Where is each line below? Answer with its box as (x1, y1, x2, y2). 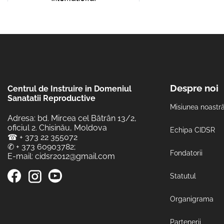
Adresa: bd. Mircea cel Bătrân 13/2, (7, 113, 136, 123)
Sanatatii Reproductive (7, 93, 95, 103)
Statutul (170, 171, 196, 180)
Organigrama (170, 194, 213, 203)
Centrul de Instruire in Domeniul (7, 83, 131, 93)
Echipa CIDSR (170, 125, 215, 134)
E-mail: (7, 151, 35, 161)
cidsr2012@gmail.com (35, 151, 115, 161)
